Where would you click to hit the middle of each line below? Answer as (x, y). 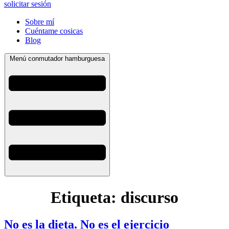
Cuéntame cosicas (54, 31)
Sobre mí (40, 22)
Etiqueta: (86, 197)
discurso (150, 197)
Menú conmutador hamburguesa (57, 59)
